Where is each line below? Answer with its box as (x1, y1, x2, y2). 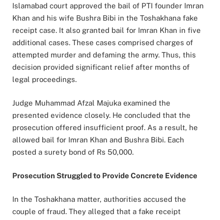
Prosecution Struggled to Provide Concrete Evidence (12, 171, 197, 180)
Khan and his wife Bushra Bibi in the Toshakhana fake (12, 14, 198, 22)
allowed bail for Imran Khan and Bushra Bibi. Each (12, 136, 184, 144)
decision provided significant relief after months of (12, 63, 190, 71)
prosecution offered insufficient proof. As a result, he (12, 123, 198, 132)
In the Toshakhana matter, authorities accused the (12, 195, 186, 204)
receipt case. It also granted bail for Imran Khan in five (12, 26, 201, 34)
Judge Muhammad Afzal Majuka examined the (12, 99, 170, 108)
